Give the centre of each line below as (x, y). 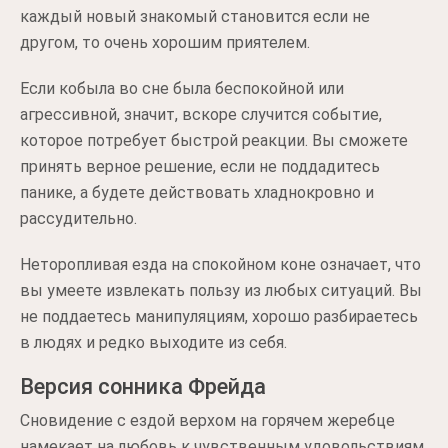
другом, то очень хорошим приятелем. (165, 42)
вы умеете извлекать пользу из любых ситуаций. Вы (221, 290)
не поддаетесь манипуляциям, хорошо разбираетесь (219, 316)
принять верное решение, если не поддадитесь (200, 166)
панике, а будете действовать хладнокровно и (197, 192)
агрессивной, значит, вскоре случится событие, (201, 114)
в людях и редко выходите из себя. (153, 342)
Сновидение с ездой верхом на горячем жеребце (207, 420)
